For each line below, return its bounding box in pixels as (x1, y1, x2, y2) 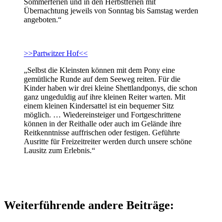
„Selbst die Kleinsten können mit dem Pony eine (24, 65, 175, 74)
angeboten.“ (24, 15, 61, 24)
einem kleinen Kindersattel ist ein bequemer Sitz (24, 101, 174, 110)
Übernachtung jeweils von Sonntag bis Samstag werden (24, 6, 198, 15)
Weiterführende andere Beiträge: (4, 198, 174, 212)
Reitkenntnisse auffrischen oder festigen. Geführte (24, 128, 180, 137)
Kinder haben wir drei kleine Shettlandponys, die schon (24, 83, 197, 92)
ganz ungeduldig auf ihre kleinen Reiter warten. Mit (24, 92, 185, 101)
